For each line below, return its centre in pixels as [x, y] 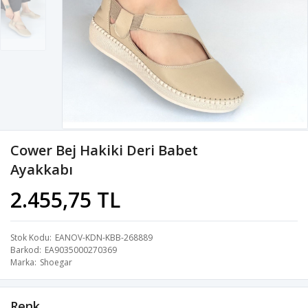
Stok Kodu [30, 237]
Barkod [25, 250]
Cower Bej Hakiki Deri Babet [104, 150]
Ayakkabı [42, 169]
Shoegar [56, 262]
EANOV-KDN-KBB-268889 [104, 237]
